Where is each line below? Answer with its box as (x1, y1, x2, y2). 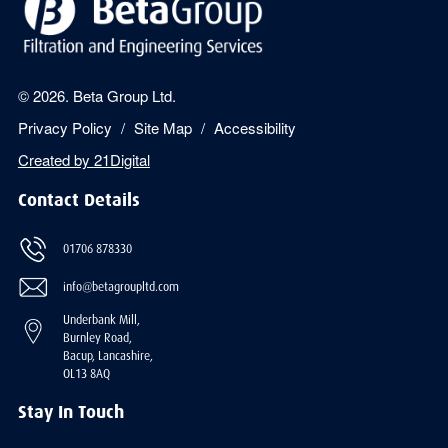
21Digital (93, 149, 150, 171)
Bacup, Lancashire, (62, 349, 153, 364)
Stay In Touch (17, 401, 124, 424)
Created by (17, 149, 94, 171)
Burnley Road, (62, 331, 132, 346)
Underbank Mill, (62, 313, 140, 328)
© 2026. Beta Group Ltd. (17, 85, 176, 107)
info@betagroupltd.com (62, 280, 179, 295)
